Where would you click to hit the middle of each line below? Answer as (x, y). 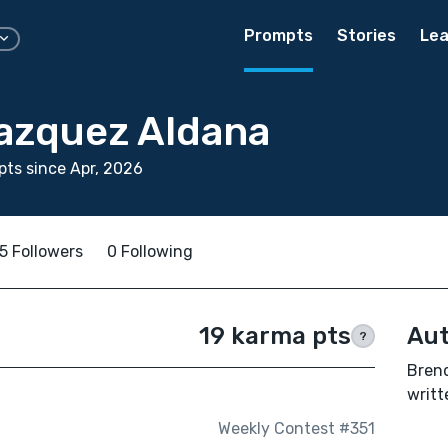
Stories (366, 35)
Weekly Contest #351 (296, 429)
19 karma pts (274, 336)
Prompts (278, 35)
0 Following (150, 251)
